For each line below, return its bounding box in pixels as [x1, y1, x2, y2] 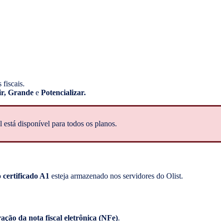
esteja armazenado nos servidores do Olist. [51, 172, 183, 181]
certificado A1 [3, 172, 49, 181]
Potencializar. [41, 88, 86, 97]
